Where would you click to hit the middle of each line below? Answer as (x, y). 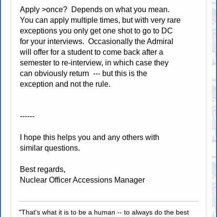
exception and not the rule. (66, 84)
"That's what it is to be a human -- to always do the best (104, 212)
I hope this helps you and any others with (90, 137)
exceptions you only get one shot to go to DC (97, 31)
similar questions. (51, 148)
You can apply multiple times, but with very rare (101, 20)
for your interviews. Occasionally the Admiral (97, 41)
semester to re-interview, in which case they (94, 62)
